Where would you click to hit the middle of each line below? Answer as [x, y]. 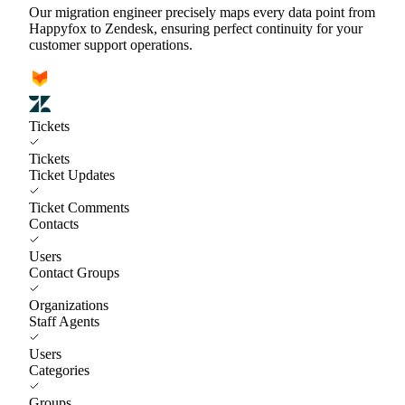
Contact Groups [74, 272]
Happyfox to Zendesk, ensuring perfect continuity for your [196, 28]
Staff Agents [64, 321]
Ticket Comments [79, 207]
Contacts [54, 223]
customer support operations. [111, 44]
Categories [59, 370]
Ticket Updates [72, 174]
